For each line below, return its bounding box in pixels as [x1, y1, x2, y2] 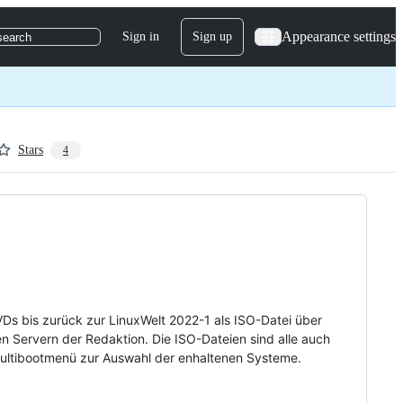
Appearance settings [282, 29, 396, 44]
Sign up [193, 30, 232, 43]
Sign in [122, 30, 159, 43]
